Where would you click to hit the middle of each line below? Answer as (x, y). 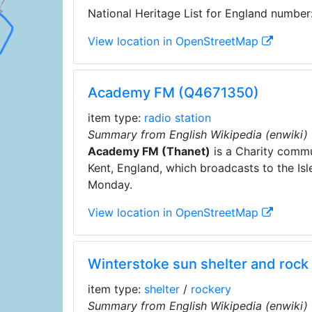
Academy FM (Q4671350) (173, 93)
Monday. (110, 185)
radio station (177, 118)
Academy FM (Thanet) (149, 151)
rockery (211, 289)
